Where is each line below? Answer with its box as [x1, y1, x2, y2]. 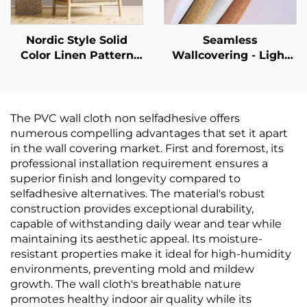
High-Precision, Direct [167, 139, 293, 152]
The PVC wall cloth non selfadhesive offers [10, 112, 240, 125]
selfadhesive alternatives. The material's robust [10, 187, 265, 200]
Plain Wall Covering [19, 79, 134, 92]
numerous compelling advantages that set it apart [10, 127, 288, 140]
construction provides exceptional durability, [10, 202, 254, 215]
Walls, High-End [184, 109, 277, 122]
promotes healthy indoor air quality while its [10, 293, 251, 306]
